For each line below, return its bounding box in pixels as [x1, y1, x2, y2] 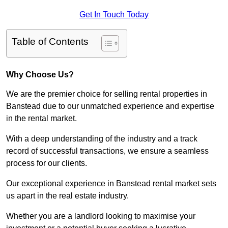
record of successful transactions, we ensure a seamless [6, 147, 209, 156]
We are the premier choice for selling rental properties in [6, 90, 207, 99]
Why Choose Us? [6, 70, 74, 79]
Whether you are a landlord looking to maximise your [6, 212, 195, 221]
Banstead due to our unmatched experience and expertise [6, 102, 214, 111]
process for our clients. [6, 159, 87, 168]
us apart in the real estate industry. [6, 191, 131, 201]
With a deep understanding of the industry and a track [6, 134, 197, 144]
